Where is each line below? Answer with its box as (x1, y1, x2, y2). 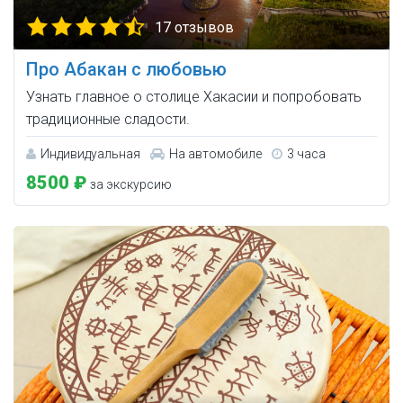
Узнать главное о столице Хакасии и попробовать (26, 88, 362, 106)
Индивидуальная (40, 147, 140, 162)
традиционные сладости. (26, 111, 190, 129)
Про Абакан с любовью (26, 58, 227, 81)
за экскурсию (87, 177, 172, 193)
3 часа (287, 147, 326, 162)
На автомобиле (169, 147, 262, 162)
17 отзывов (155, 19, 234, 37)
